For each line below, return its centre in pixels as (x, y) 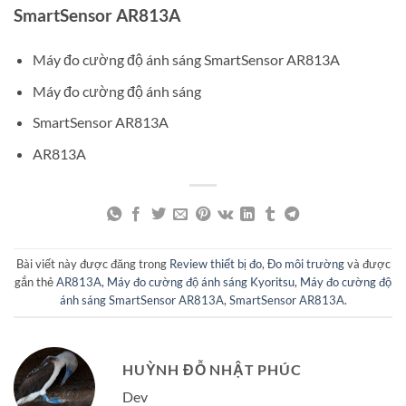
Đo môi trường (305, 264)
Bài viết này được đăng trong (92, 264)
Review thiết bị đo (215, 264)
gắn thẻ (35, 282)
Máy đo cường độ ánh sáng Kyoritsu (201, 282)
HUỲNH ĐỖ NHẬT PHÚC (212, 369)
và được (367, 264)
